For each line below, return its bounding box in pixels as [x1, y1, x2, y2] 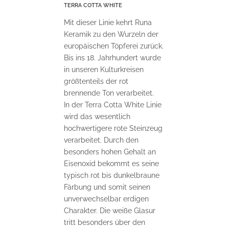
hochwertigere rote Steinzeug [64, 124, 163, 132]
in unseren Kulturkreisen [64, 65, 144, 74]
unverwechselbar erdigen [64, 194, 149, 203]
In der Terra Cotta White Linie [64, 100, 162, 109]
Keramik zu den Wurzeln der [64, 30, 158, 38]
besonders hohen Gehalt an [64, 147, 156, 156]
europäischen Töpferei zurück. [64, 41, 164, 50]
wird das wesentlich [64, 112, 130, 121]
